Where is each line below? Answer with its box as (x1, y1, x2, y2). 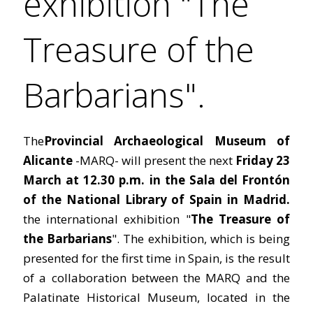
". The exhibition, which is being (112, 231, 291, 247)
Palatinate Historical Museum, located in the (23, 289, 290, 305)
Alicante (23, 152, 75, 168)
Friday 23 (235, 152, 290, 168)
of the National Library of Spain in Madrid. (23, 191, 290, 208)
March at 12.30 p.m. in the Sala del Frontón (23, 172, 290, 188)
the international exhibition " (23, 211, 191, 227)
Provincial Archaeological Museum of (44, 133, 290, 149)
